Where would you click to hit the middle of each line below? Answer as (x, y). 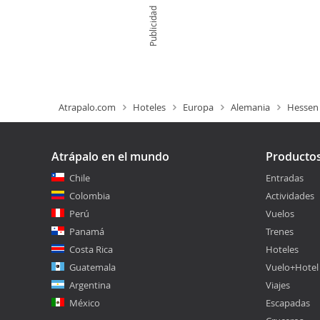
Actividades (290, 196)
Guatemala (92, 267)
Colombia (90, 196)
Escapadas (288, 303)
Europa (198, 107)
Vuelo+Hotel (292, 267)
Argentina (90, 285)
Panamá (87, 231)
